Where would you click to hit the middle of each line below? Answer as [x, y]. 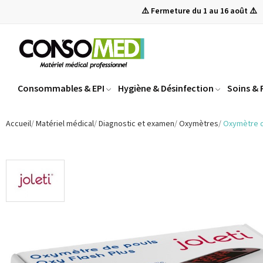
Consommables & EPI [61, 88]
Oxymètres [199, 124]
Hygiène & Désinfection [166, 88]
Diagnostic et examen [136, 124]
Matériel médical [65, 124]
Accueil [18, 124]
